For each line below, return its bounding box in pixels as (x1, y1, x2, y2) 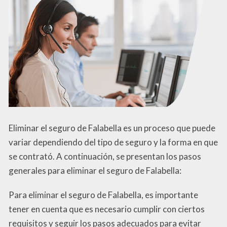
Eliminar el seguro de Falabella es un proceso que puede (9, 122, 215, 133)
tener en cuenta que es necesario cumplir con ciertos (9, 203, 205, 214)
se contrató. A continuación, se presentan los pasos (9, 150, 201, 162)
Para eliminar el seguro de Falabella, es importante (9, 189, 198, 200)
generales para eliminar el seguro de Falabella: (9, 165, 181, 176)
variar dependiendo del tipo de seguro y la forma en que (9, 136, 218, 147)
